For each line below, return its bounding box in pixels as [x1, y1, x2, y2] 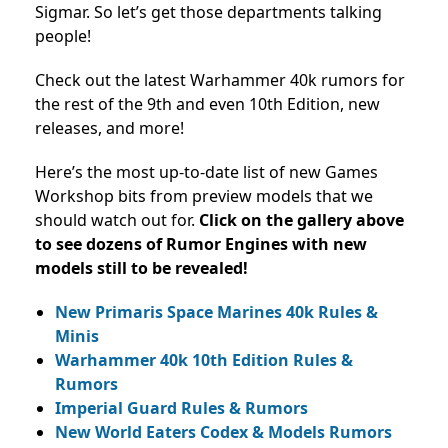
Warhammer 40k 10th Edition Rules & [55, 348, 353, 371]
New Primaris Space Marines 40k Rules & [55, 300, 378, 323]
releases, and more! [35, 116, 184, 139]
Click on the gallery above [199, 208, 404, 231]
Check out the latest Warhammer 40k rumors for [35, 68, 405, 91]
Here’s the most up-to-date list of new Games [35, 160, 378, 183]
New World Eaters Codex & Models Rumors [55, 420, 392, 443]
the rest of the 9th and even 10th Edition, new [35, 92, 380, 115]
